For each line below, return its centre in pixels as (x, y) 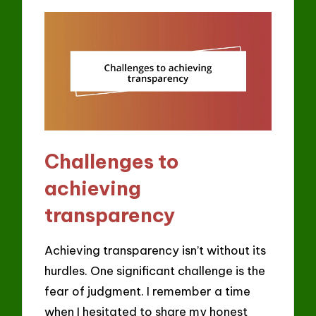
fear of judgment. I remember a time (148, 291)
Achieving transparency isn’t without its (156, 250)
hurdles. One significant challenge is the (155, 270)
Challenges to (112, 162)
